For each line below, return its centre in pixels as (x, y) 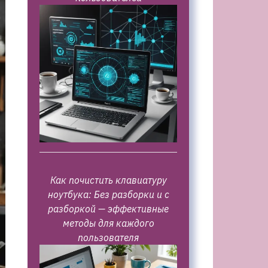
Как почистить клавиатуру (108, 180)
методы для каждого (108, 223)
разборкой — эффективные (108, 209)
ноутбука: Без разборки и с (108, 194)
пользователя (108, 237)
